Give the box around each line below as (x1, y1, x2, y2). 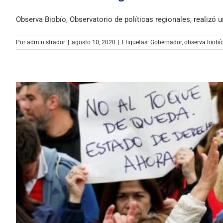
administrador (27, 38, 65, 46)
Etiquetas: (122, 38, 150, 46)
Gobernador (150, 38, 182, 46)
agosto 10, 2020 (72, 38, 115, 46)
